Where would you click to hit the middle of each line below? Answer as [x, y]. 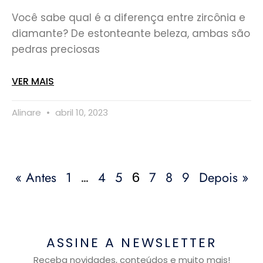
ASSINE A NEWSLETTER [131, 242]
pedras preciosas [56, 49]
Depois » [223, 177]
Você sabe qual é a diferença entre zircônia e [129, 17]
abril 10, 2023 [80, 112]
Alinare [28, 112]
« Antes [36, 177]
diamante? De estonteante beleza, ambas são [131, 33]
